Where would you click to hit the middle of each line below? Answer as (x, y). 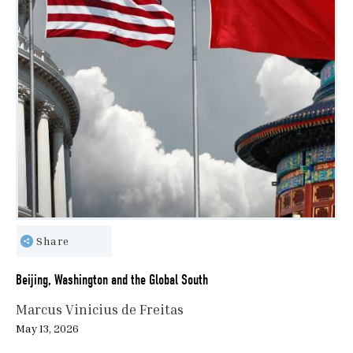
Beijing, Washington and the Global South (112, 281)
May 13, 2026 (47, 329)
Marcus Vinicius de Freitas (100, 310)
